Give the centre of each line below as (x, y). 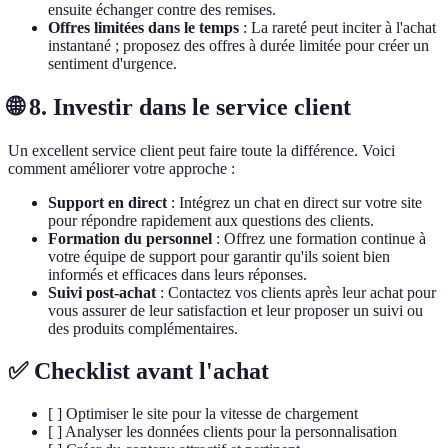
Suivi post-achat (102, 293)
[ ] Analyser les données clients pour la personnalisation (222, 431)
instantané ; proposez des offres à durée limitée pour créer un (238, 46)
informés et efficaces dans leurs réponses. (177, 275)
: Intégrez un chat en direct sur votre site (294, 203)
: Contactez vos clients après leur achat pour (296, 293)
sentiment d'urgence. (112, 64)
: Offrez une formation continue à (319, 239)
